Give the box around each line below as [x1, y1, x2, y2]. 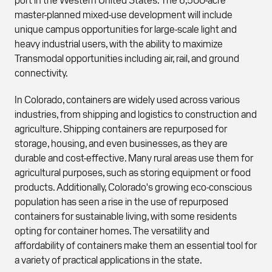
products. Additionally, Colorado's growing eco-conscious [15, 180, 252, 193]
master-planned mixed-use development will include [15, 8, 233, 21]
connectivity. [15, 66, 68, 79]
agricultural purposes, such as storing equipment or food [15, 166, 251, 178]
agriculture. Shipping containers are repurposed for [15, 122, 227, 135]
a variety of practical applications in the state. [15, 253, 202, 266]
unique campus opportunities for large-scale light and [15, 22, 237, 35]
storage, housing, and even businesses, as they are [15, 137, 228, 149]
